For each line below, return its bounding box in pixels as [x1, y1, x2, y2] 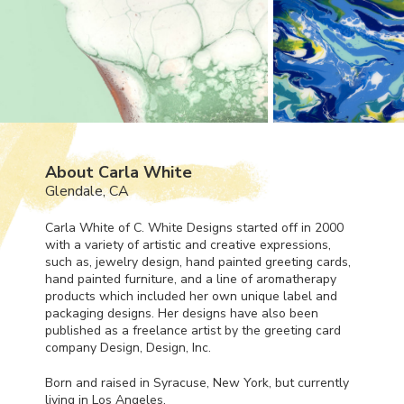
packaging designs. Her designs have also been [45, 304, 318, 322]
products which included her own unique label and [45, 287, 337, 305]
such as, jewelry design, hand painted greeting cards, [45, 252, 351, 271]
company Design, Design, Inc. [45, 338, 211, 356]
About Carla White [45, 161, 192, 183]
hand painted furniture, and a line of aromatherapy [45, 270, 336, 288]
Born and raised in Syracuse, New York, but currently [45, 373, 349, 391]
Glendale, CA [45, 180, 129, 201]
